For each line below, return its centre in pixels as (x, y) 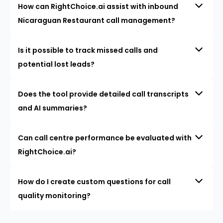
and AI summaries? (53, 108)
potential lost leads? (56, 64)
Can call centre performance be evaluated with (105, 138)
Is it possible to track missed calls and (88, 50)
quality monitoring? (54, 195)
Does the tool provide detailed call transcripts (103, 94)
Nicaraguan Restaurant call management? (97, 20)
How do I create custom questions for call (94, 181)
